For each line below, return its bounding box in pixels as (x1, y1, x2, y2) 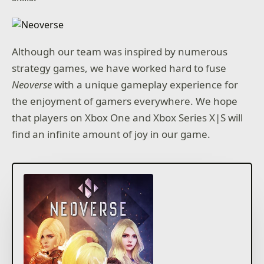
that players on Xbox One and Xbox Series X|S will (12, 110, 243, 124)
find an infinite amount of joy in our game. (12, 127, 211, 141)
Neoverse (12, 77, 52, 91)
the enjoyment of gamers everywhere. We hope (12, 94, 238, 108)
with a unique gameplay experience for (52, 77, 239, 91)
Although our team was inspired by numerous (12, 44, 228, 58)
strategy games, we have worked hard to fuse (12, 61, 227, 75)
